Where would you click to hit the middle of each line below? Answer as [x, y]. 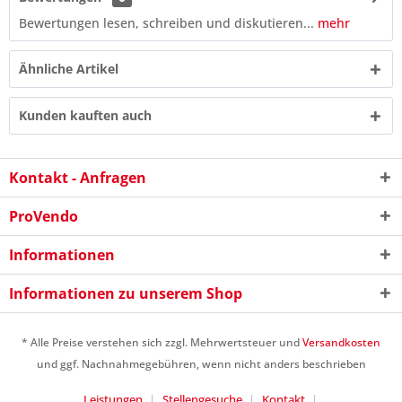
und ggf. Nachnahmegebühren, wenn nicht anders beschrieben [201, 364]
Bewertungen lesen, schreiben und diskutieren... [166, 23]
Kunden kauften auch [85, 115]
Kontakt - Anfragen [78, 178]
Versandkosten [341, 343]
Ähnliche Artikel [69, 69]
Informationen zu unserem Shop [126, 293]
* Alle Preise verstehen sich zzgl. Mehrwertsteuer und [162, 343]
